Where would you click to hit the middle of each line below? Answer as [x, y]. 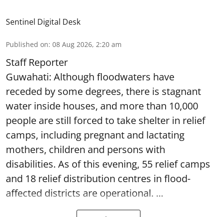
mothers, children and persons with [85, 149]
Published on [27, 44]
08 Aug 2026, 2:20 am [87, 44]
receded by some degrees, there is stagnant [103, 91]
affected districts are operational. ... [85, 193]
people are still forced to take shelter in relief [106, 120]
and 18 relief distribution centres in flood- [98, 178]
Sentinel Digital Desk [43, 22]
